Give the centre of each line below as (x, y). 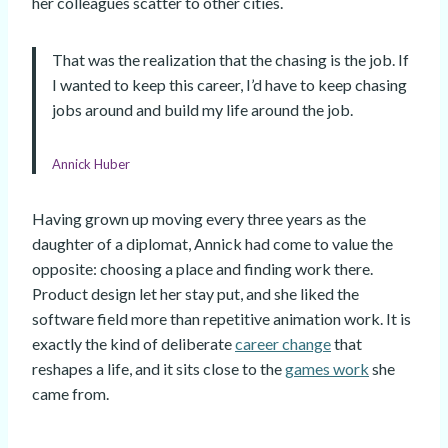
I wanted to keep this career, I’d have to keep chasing (229, 85)
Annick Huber (91, 164)
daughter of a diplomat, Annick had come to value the (212, 244)
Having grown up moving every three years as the (199, 219)
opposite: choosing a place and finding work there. (202, 269)
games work (327, 369)
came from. (70, 394)
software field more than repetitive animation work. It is (221, 319)
